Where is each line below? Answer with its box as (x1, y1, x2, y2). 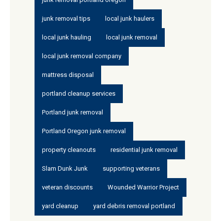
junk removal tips (42, 14, 90, 22)
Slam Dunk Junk (42, 164, 88, 172)
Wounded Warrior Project (108, 183, 179, 191)
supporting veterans (103, 164, 160, 172)
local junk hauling (42, 33, 91, 41)
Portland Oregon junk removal (42, 127, 126, 135)
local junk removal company (42, 52, 121, 60)
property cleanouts (42, 146, 96, 153)
